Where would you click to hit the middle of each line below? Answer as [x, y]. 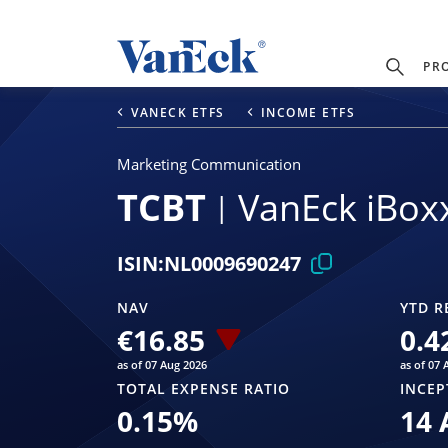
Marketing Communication [209, 163]
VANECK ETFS [178, 112]
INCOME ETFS [307, 112]
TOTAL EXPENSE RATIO [203, 389]
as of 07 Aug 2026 [162, 365]
